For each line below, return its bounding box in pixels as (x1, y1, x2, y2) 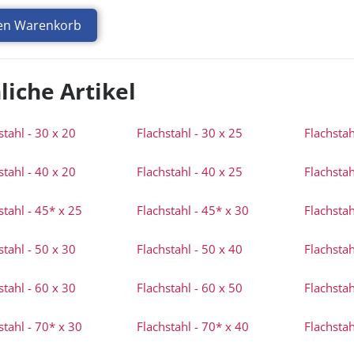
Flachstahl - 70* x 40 (137, 318, 250, 334)
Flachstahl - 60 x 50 (137, 280, 243, 296)
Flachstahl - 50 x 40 (137, 241, 243, 257)
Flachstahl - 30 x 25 (137, 125, 243, 141)
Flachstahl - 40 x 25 (137, 164, 243, 179)
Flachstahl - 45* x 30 (137, 202, 250, 218)
